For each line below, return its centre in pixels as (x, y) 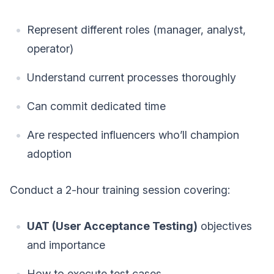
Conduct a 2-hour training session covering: (120, 190)
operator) (50, 48)
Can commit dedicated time (96, 106)
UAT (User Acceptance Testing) (112, 226)
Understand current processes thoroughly (131, 77)
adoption (49, 154)
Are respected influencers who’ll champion (133, 135)
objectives (225, 226)
